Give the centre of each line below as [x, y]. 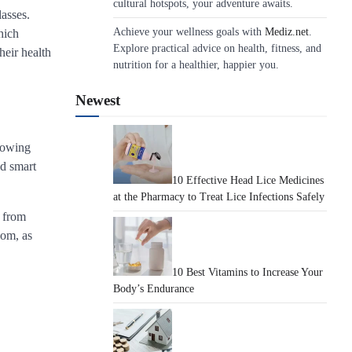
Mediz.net [287, 32]
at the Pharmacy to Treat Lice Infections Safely [219, 197]
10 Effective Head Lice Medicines [248, 180]
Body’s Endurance [154, 289]
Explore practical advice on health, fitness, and [217, 48]
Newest [98, 100]
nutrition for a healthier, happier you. [196, 65]
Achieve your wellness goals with [189, 32]
